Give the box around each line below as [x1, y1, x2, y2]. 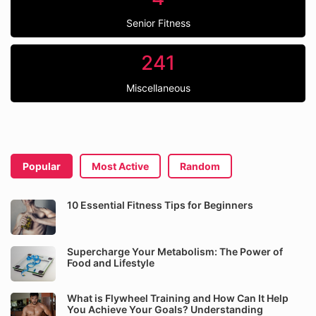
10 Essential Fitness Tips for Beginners [67, 199, 253, 211]
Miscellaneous [126, 82, 190, 94]
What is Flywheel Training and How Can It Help [67, 292, 288, 304]
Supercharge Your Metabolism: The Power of [67, 245, 283, 257]
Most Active [92, 160, 149, 172]
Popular [23, 160, 61, 172]
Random [180, 160, 220, 172]
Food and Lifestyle [67, 257, 154, 269]
